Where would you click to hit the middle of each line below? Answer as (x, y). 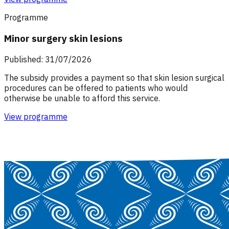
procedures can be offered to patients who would (96, 88)
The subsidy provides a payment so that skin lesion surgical (114, 77)
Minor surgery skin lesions (63, 39)
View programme (36, 116)
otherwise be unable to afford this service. (82, 98)
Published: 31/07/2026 (48, 59)
